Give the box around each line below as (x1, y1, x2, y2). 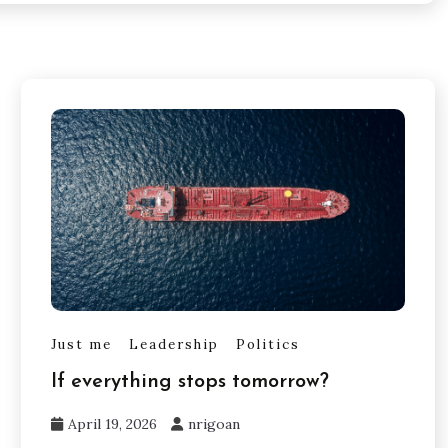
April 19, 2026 (67, 415, 157, 434)
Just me (50, 336, 112, 354)
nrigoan (187, 415, 240, 434)
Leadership (128, 336, 219, 354)
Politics (235, 336, 300, 354)
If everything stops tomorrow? (50, 372, 329, 393)
